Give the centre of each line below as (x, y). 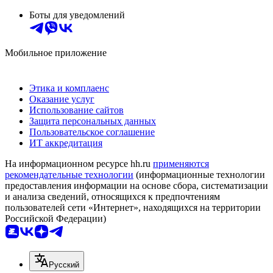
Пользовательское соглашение (92, 132)
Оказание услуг (62, 99)
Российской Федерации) (55, 218)
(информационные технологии (199, 174)
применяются (181, 163)
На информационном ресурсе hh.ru (79, 163)
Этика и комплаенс (69, 88)
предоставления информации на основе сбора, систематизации (136, 185)
